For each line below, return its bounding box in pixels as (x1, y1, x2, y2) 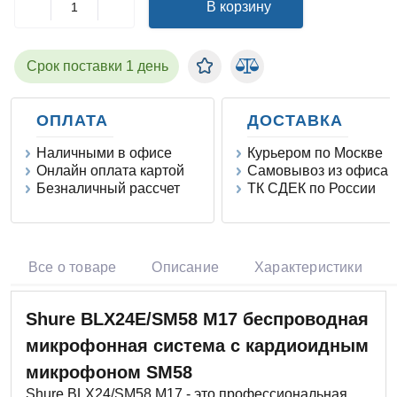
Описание (152, 260, 220, 276)
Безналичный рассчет (36, 181, 180, 197)
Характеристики (254, 260, 362, 276)
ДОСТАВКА (246, 112, 348, 130)
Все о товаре (28, 260, 117, 276)
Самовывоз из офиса (246, 163, 388, 179)
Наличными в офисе (36, 145, 172, 161)
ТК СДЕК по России (246, 181, 376, 197)
